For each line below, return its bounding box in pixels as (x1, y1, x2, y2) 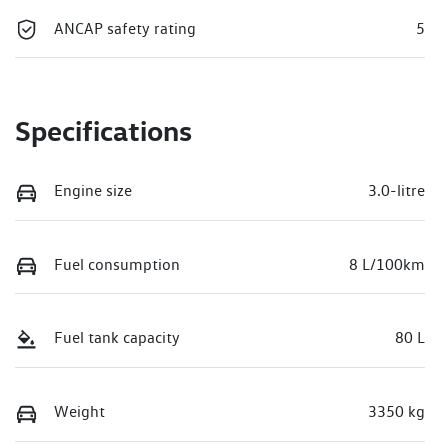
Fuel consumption (54, 254, 180, 274)
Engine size (54, 181, 132, 201)
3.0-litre (368, 181, 425, 201)
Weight (54, 402, 105, 422)
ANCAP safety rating (54, 18, 196, 38)
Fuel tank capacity (54, 328, 180, 348)
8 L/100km (349, 254, 425, 274)
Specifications (15, 113, 192, 149)
